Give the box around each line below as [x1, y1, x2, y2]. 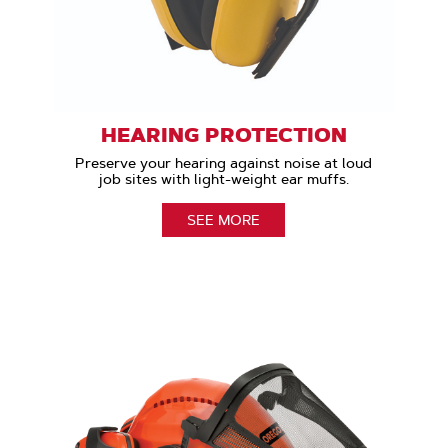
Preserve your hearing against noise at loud [75, 154, 373, 173]
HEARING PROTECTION [100, 122, 347, 149]
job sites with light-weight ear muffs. [98, 170, 349, 189]
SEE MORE [187, 211, 261, 230]
